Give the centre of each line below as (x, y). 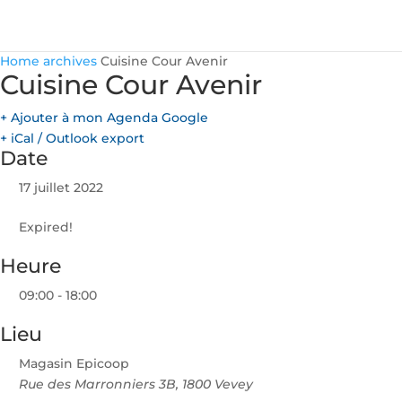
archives (70, 61)
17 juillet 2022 (61, 187)
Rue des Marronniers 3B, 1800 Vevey (136, 384)
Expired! (46, 227)
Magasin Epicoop (74, 363)
